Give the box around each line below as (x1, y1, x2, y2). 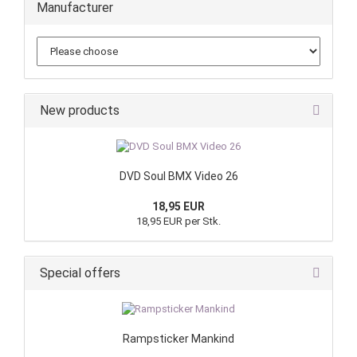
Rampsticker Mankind (123, 332, 234, 345)
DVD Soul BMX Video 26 (119, 170, 238, 182)
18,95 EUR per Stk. (136, 215, 221, 227)
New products (37, 103, 120, 118)
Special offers (37, 265, 120, 280)
